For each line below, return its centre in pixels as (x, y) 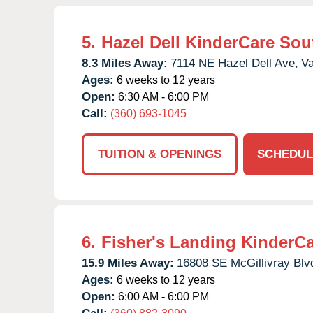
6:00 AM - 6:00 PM (162, 296)
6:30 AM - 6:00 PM (162, 96)
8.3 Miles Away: (125, 63)
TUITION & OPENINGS (160, 154)
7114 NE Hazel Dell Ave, (234, 63)
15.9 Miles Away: (128, 263)
